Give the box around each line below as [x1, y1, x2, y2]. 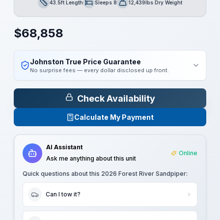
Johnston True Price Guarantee [30, 57, 141, 66]
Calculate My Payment [74, 113, 154, 121]
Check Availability [77, 93, 155, 104]
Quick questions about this [23, 170, 101, 177]
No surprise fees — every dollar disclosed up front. [30, 67, 169, 74]
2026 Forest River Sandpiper [101, 170, 186, 177]
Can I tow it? [46, 191, 81, 198]
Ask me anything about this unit [46, 155, 136, 162]
